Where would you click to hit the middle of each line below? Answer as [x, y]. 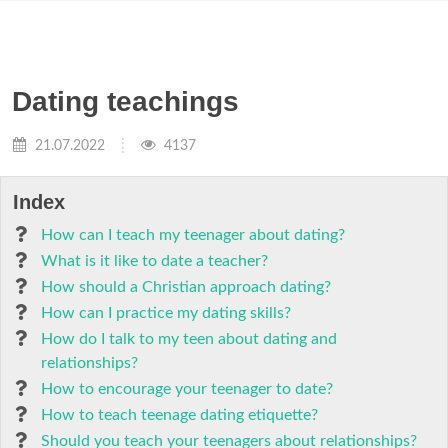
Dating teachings [125, 101]
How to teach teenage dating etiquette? [179, 415]
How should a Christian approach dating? [186, 287]
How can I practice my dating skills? [166, 313]
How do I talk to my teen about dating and [189, 339]
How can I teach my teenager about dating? [193, 235]
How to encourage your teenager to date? [187, 389]
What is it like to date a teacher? [154, 261]
